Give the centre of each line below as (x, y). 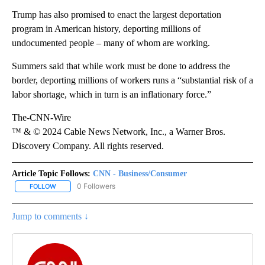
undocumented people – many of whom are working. (111, 43)
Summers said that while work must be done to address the (121, 66)
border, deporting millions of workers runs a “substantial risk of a (132, 80)
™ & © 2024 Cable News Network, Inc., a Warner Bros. (119, 131)
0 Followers (96, 186)
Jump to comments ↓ (50, 216)
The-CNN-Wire (41, 117)
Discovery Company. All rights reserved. (88, 146)
